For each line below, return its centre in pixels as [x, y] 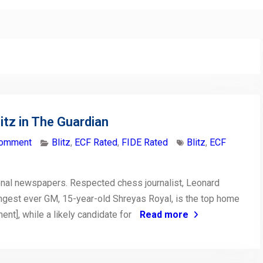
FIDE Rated [145, 143]
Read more [164, 215]
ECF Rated [96, 143]
